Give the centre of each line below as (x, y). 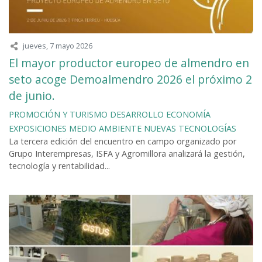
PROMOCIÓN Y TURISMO (58, 115)
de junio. (32, 96)
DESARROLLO (137, 115)
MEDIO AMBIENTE (105, 129)
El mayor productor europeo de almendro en (129, 63)
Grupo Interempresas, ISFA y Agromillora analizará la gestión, (127, 154)
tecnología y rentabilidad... (59, 166)
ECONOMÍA (188, 115)
